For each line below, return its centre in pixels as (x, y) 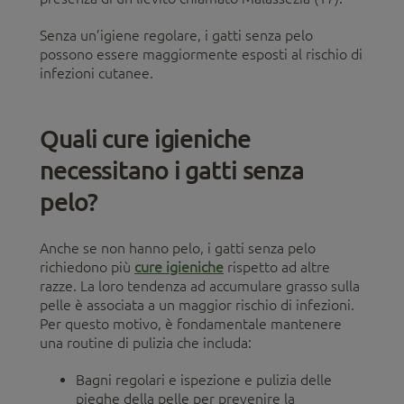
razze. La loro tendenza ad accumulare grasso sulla (200, 285)
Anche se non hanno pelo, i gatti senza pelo (178, 248)
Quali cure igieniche (145, 138)
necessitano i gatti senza (172, 169)
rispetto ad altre (277, 266)
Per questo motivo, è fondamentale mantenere (191, 323)
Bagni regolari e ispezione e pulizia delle (204, 379)
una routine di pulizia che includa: (146, 342)
